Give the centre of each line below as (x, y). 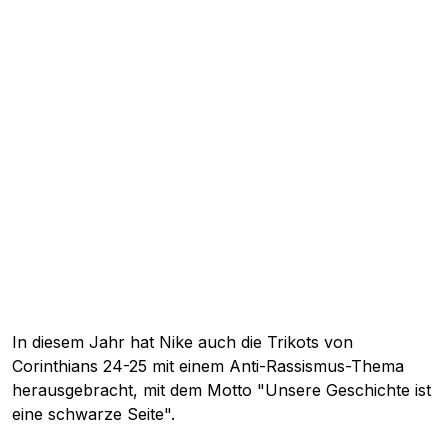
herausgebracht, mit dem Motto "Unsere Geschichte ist (221, 390)
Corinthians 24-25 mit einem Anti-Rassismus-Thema (208, 366)
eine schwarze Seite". (93, 414)
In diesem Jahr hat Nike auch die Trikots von (182, 342)
